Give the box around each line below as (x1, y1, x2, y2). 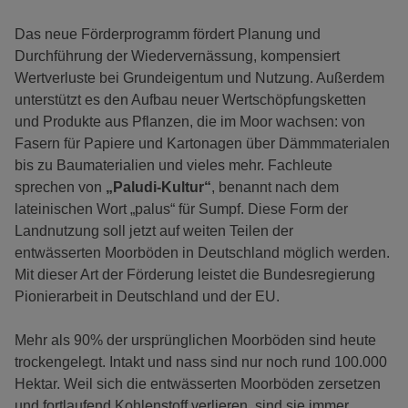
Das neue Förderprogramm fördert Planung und (15, 26, 321, 43)
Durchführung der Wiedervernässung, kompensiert (15, 48, 340, 65)
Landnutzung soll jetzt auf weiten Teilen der (15, 223, 293, 240)
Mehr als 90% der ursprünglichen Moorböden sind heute (15, 332, 376, 349)
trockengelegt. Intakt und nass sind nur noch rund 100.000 (15, 354, 387, 371)
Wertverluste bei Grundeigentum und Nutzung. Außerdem (15, 70, 384, 87)
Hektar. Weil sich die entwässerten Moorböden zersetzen (15, 376, 381, 393)
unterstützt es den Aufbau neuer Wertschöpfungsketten (15, 92, 366, 108)
